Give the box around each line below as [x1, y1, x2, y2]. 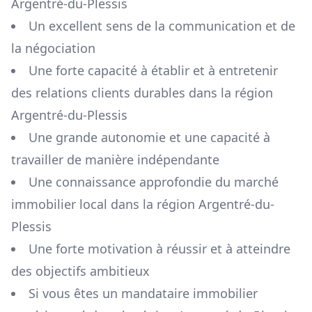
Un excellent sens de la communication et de [29, 17, 295, 35]
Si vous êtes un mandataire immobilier [29, 285, 258, 302]
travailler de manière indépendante [11, 151, 219, 169]
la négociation [11, 40, 95, 57]
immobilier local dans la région [11, 196, 198, 213]
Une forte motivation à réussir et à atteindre [29, 240, 290, 258]
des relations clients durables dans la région [11, 84, 273, 102]
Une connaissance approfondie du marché [29, 173, 279, 191]
